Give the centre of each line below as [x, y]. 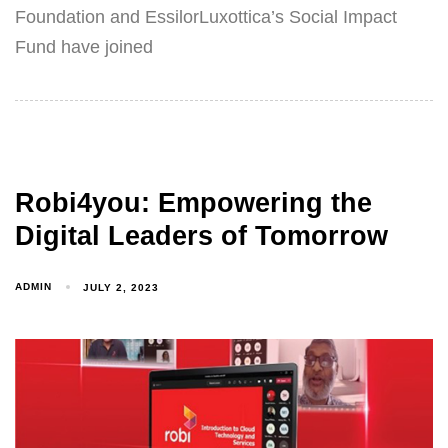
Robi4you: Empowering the [193, 203]
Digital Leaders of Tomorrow [201, 236]
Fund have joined [84, 46]
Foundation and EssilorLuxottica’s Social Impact [206, 16]
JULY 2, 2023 [121, 287]
